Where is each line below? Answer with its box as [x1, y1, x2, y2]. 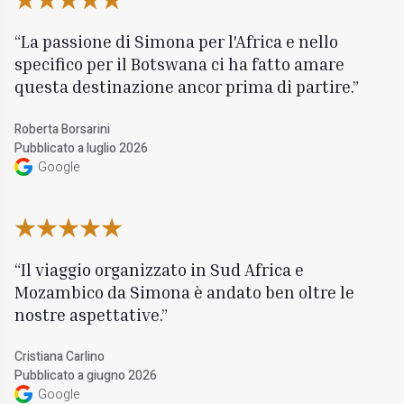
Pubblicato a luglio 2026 [14, 138, 149, 158]
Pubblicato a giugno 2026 [14, 366, 158, 386]
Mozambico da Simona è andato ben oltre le [14, 281, 355, 303]
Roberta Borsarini [14, 119, 111, 139]
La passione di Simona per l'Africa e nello [21, 31, 339, 52]
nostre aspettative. [14, 304, 162, 326]
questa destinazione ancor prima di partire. [14, 76, 353, 97]
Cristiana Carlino [14, 347, 106, 367]
